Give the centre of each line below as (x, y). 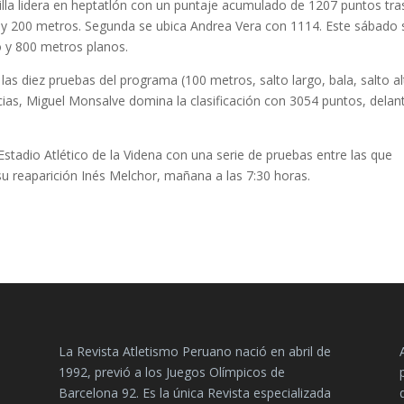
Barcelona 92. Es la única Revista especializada (194, 393)
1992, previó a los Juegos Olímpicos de (171, 372)
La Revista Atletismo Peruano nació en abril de (194, 352)
